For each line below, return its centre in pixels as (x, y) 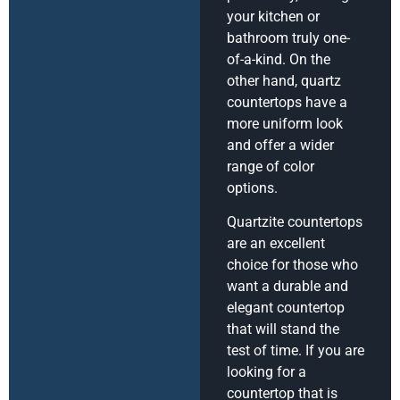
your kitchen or (273, 16)
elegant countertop (286, 308)
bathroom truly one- (288, 37)
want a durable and (287, 287)
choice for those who (292, 265)
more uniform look (285, 123)
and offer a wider (280, 145)
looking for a (267, 372)
